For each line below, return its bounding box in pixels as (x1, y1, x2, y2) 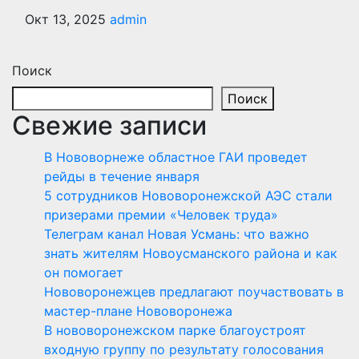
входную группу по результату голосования (44, 341, 324, 357)
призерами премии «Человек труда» (44, 206, 282, 223)
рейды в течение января (44, 167, 200, 184)
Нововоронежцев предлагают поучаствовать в (44, 283, 344, 300)
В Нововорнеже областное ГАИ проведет (44, 148, 308, 165)
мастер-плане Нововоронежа (44, 302, 232, 319)
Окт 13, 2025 (25, 10, 106, 27)
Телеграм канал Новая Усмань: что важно (44, 225, 309, 242)
